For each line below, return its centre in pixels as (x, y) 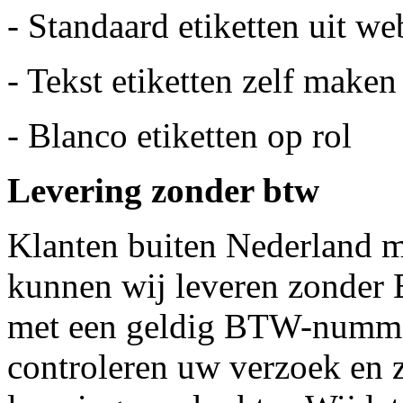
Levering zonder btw (163, 191)
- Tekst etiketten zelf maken (202, 81)
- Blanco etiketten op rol (179, 136)
